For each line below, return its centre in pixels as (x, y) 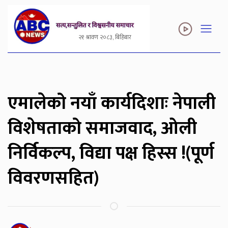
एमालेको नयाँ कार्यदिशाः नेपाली (112, 104)
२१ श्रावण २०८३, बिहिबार (105, 37)
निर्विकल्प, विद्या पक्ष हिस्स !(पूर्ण (111, 154)
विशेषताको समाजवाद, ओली (102, 129)
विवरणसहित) (53, 179)
